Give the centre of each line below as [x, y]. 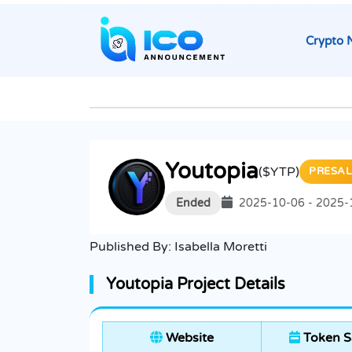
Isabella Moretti [221, 247]
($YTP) [279, 172]
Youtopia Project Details [196, 285]
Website [188, 338]
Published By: [132, 247]
